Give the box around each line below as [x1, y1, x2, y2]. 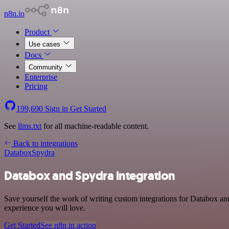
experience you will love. [4, 203, 85, 212]
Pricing [25, 82, 48, 90]
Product [25, 28, 52, 36]
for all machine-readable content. [41, 122, 149, 130]
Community [29, 63, 64, 71]
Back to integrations [11, 139, 78, 148]
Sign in [43, 104, 70, 113]
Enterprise [25, 73, 57, 81]
